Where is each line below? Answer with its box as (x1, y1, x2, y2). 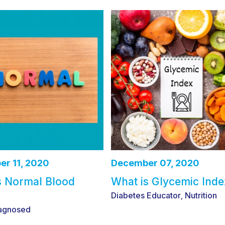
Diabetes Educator (111, 190, 181, 200)
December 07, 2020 (111, 157, 200, 168)
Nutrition (185, 190, 217, 200)
